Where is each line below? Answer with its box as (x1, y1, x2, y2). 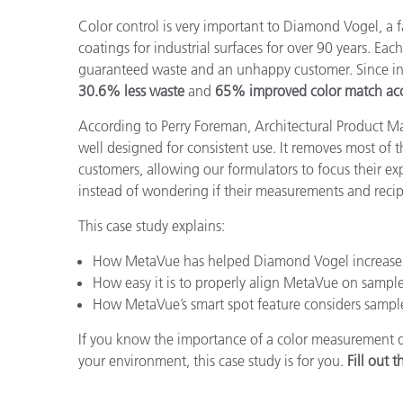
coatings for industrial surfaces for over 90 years (78, 38, 367, 57)
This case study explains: (78, 216, 225, 235)
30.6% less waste (78, 81, 184, 100)
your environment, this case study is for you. (78, 351, 347, 370)
